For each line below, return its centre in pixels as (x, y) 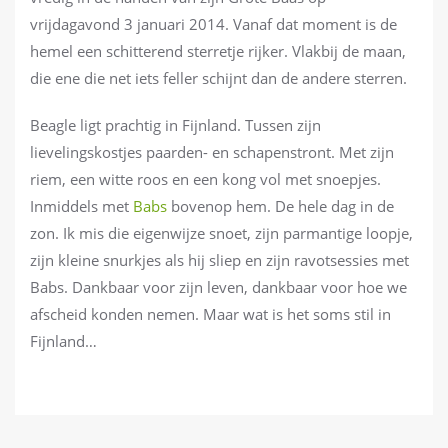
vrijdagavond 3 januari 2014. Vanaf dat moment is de (213, 23)
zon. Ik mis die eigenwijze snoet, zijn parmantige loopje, (221, 232)
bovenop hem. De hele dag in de (280, 205)
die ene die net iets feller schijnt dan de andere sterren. (218, 77)
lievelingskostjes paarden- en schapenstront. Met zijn (212, 151)
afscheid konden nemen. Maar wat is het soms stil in (210, 313)
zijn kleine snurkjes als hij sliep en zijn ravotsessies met (219, 259)
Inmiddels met (81, 205)
